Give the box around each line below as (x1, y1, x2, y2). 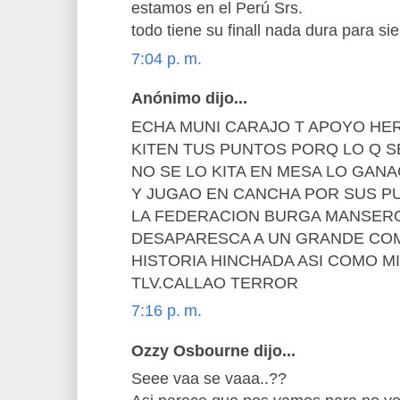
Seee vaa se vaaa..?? (131, 370, 287, 388)
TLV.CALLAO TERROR (131, 273, 298, 292)
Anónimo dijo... (131, 89, 247, 108)
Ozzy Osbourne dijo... (131, 341, 296, 360)
